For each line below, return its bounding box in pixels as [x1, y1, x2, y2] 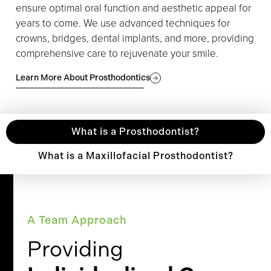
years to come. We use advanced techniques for [16, 16, 230, 30]
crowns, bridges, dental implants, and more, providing [16, 31, 254, 45]
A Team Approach [27, 213, 127, 227]
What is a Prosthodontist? [71, 125, 200, 137]
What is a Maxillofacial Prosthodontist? [38, 149, 233, 162]
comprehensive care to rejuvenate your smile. [16, 46, 218, 60]
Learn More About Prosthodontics [16, 73, 150, 83]
